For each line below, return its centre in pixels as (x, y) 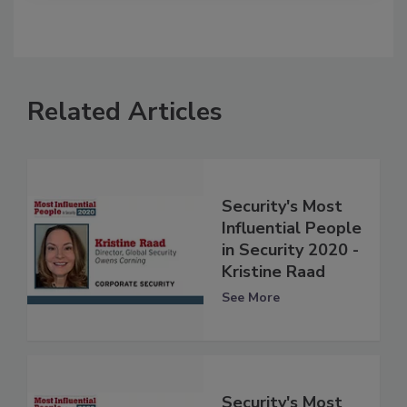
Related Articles (125, 112)
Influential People (292, 228)
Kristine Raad (273, 271)
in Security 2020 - (290, 249)
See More (251, 297)
